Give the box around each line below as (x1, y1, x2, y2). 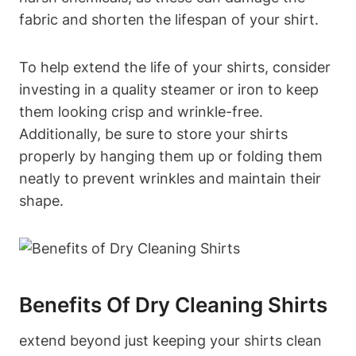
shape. (19, 192, 64, 209)
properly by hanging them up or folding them (19, 147, 323, 164)
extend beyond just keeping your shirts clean (19, 331, 322, 349)
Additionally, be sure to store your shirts (19, 125, 288, 142)
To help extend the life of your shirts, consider (19, 58, 331, 75)
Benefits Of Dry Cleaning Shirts (19, 292, 327, 317)
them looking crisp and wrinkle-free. (19, 103, 263, 120)
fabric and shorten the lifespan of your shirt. (19, 10, 319, 28)
